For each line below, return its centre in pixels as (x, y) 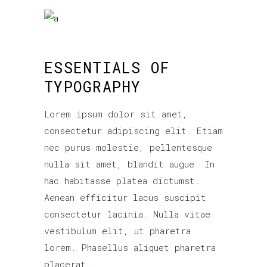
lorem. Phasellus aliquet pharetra (130, 248)
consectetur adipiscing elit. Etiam (133, 131)
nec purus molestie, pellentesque (128, 148)
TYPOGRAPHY (93, 87)
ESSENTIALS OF (107, 68)
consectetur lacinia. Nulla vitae (127, 214)
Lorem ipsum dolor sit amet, (116, 114)
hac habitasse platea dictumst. (122, 181)
